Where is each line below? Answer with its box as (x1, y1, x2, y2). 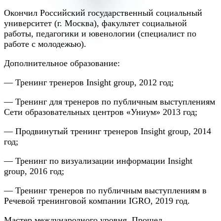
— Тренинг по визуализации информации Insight (4, 156, 192, 166)
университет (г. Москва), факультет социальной (4, 18, 187, 29)
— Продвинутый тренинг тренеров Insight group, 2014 (4, 126, 211, 137)
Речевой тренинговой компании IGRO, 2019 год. (4, 196, 190, 206)
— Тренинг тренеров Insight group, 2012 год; (4, 77, 174, 88)
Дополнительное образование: (4, 58, 120, 69)
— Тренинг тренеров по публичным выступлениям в (4, 185, 207, 196)
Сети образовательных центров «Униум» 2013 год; (4, 107, 197, 117)
